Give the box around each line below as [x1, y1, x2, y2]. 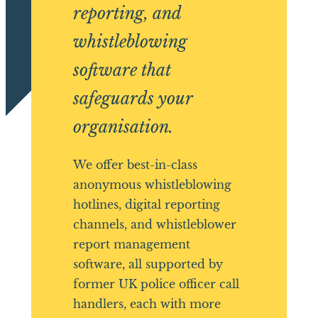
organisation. [72, 116, 173, 137]
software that [72, 59, 171, 80]
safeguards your [72, 87, 192, 109]
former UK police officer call [72, 277, 239, 292]
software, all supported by [72, 257, 223, 272]
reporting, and [72, 2, 181, 23]
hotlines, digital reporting [72, 197, 220, 212]
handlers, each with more [72, 297, 221, 312]
